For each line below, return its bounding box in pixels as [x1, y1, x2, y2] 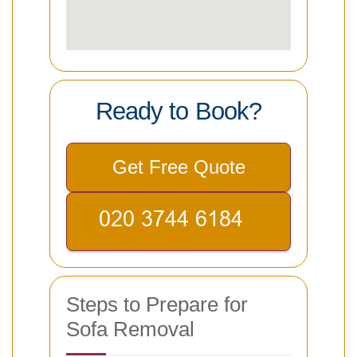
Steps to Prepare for [66, 292, 248, 317]
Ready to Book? [96, 97, 261, 126]
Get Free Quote [112, 156, 245, 178]
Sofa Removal [66, 317, 194, 342]
